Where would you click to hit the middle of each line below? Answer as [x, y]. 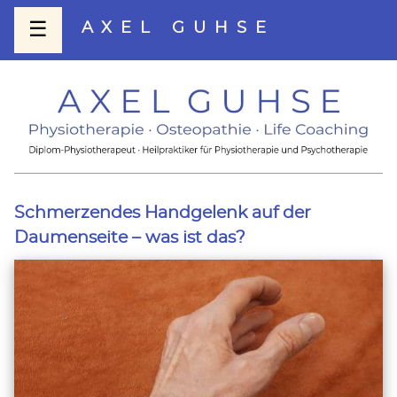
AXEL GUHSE [178, 29]
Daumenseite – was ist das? [130, 237]
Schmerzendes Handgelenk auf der [163, 213]
